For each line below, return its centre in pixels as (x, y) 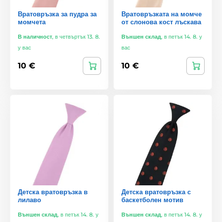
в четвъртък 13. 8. (78, 36)
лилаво (29, 199)
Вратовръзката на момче (162, 14)
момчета (32, 22)
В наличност (35, 36)
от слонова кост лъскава (161, 22)
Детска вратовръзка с (156, 192)
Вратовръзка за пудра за (57, 14)
